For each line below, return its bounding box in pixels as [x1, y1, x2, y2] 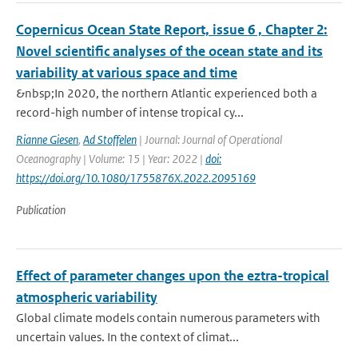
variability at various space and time [16, 64, 237, 82]
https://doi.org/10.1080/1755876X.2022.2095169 [16, 170, 256, 185]
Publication [16, 202, 66, 217]
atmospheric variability [16, 288, 157, 306]
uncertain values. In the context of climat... [16, 329, 239, 344]
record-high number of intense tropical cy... [16, 105, 244, 120]
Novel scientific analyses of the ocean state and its [16, 42, 323, 60]
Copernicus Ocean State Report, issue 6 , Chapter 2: [16, 21, 328, 38]
